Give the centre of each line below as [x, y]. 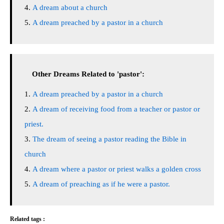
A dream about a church [70, 7]
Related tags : [27, 219]
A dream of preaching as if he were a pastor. [101, 184]
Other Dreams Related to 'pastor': [88, 74]
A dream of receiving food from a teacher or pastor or [116, 109]
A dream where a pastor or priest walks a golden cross [117, 169]
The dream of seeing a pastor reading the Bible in [109, 139]
